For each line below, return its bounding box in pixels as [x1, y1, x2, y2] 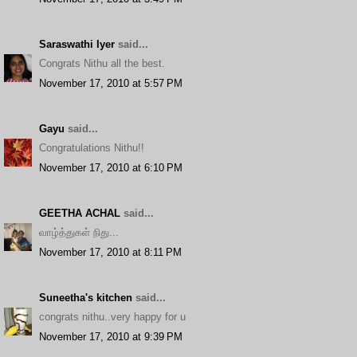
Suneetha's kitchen [39, 291, 132, 304]
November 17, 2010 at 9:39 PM [39, 330, 182, 343]
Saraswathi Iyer [39, 37, 115, 50]
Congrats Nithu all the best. [39, 57, 165, 69]
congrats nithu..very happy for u [39, 311, 186, 323]
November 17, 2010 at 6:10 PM [39, 161, 182, 174]
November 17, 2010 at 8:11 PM [39, 245, 182, 258]
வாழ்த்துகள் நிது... [39, 226, 119, 238]
